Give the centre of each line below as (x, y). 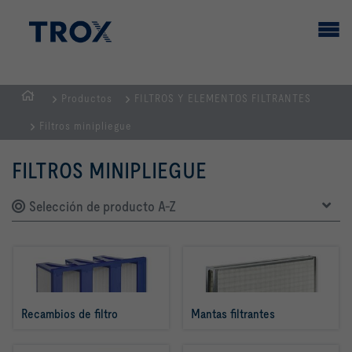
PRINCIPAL (48, 134)
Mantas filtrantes (233, 314)
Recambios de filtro (70, 314)
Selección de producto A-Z (101, 206)
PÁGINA (40, 114)
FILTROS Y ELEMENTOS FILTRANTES (223, 98)
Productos (87, 98)
